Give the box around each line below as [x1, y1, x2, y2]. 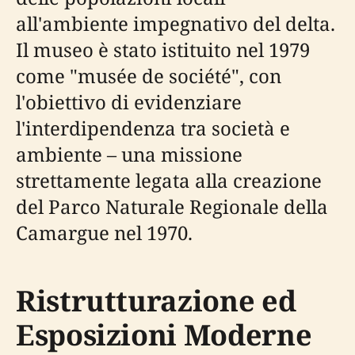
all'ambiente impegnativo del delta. [16, 10, 335, 37]
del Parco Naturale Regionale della [16, 193, 328, 220]
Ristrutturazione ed [16, 281, 296, 321]
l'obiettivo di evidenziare [16, 89, 242, 116]
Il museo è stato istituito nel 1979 [16, 36, 310, 63]
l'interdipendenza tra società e [16, 115, 290, 142]
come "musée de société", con [16, 63, 281, 90]
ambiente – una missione [16, 141, 242, 168]
